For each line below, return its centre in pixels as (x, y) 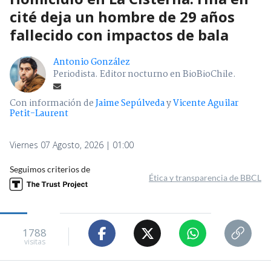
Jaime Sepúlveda (130, 104)
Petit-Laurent (39, 114)
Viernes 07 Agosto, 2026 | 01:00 (72, 145)
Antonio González (92, 63)
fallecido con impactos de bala (119, 35)
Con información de (52, 104)
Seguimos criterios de (50, 169)
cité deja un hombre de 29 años (122, 17)
